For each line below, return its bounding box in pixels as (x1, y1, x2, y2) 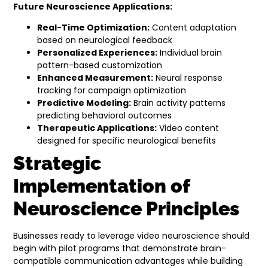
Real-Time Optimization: (37, 22, 150, 34)
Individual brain (157, 47, 223, 59)
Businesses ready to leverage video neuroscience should (13, 230, 250, 242)
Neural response (153, 72, 223, 84)
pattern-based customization (37, 59, 163, 72)
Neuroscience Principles (13, 197, 240, 220)
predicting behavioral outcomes (37, 109, 172, 122)
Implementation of (13, 175, 190, 197)
